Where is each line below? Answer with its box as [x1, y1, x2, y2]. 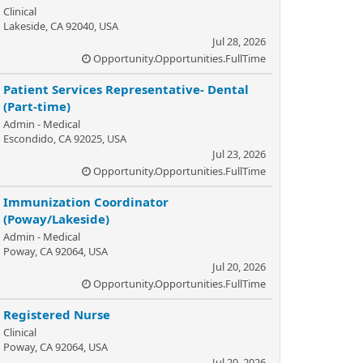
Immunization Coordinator [3, 194, 169, 210]
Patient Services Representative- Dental [3, 81, 249, 97]
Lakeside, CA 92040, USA [3, 19, 118, 33]
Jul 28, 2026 [212, 34, 266, 49]
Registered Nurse [3, 306, 110, 322]
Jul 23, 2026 [212, 147, 266, 161]
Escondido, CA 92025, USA [3, 131, 126, 146]
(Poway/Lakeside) [3, 211, 109, 227]
